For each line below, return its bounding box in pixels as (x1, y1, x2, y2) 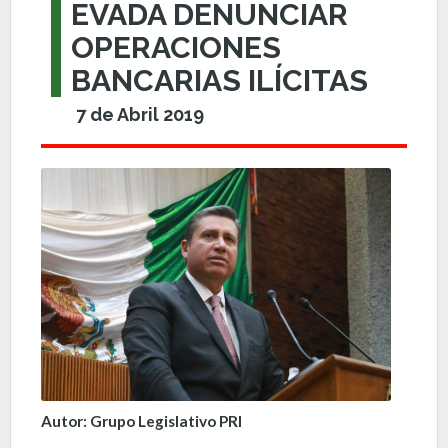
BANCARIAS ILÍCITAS (71, 63, 368, 98)
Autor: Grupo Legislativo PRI (41, 411, 242, 430)
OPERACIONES (71, 30, 281, 65)
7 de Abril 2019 (76, 103, 204, 125)
